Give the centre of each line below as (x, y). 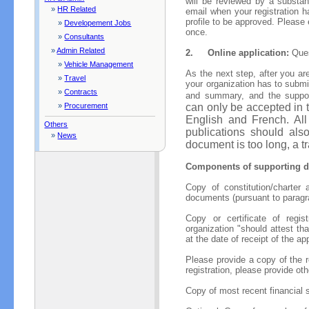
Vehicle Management (99, 64)
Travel (75, 78)
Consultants (84, 37)
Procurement (86, 106)
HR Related (77, 9)
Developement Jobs (98, 23)
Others (56, 124)
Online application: (249, 52)
